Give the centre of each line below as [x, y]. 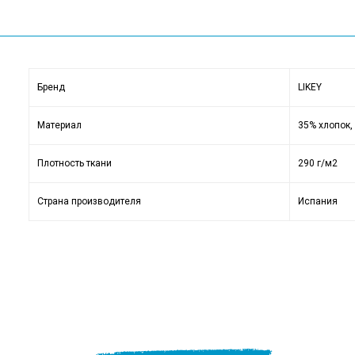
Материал [59, 125]
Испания [318, 201]
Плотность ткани [74, 163]
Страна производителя [89, 201]
